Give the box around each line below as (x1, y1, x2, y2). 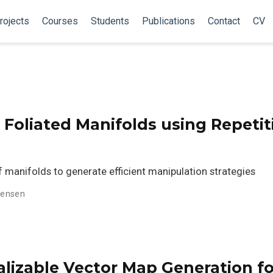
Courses (41, 15, 78, 27)
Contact (207, 15, 240, 27)
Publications (141, 15, 195, 27)
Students (90, 15, 129, 27)
